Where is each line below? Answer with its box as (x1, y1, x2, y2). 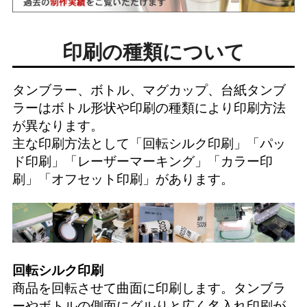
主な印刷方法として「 (12, 136, 143, 151)
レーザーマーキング (77, 154, 195, 169)
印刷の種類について (62, 40, 245, 63)
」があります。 (142, 172, 234, 187)
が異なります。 (12, 119, 103, 134)
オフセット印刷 (51, 172, 143, 187)
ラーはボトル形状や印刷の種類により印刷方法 (12, 101, 286, 116)
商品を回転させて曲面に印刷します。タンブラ (12, 280, 286, 295)
